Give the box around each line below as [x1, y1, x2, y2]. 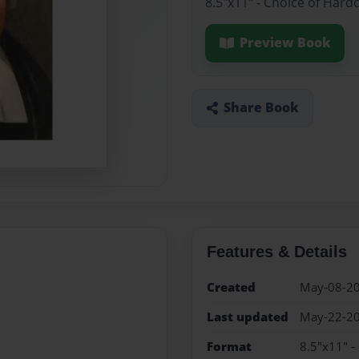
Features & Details [206, 242, 347, 260]
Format [206, 338, 252, 356]
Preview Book [239, 34, 331, 52]
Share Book [223, 99, 299, 117]
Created [206, 278, 256, 296]
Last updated [206, 308, 288, 325]
